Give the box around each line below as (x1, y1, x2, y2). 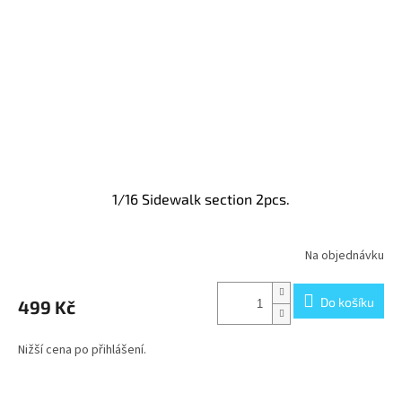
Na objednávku (305, 246, 384, 265)
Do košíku (320, 293, 374, 310)
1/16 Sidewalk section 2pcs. (112, 190, 290, 208)
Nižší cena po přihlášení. (18, 341, 146, 360)
